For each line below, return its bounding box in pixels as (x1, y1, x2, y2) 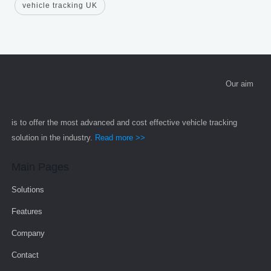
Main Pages (11, 160, 69, 173)
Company (11, 228, 45, 238)
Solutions (11, 184, 44, 194)
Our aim (223, 79, 253, 89)
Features (11, 206, 42, 216)
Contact (11, 250, 39, 260)
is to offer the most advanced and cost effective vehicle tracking (11, 117, 237, 127)
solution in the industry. (11, 132, 95, 142)
